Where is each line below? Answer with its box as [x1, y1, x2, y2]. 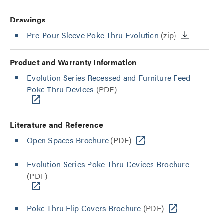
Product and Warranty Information [10, 56, 136, 68]
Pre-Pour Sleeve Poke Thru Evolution [27, 29, 159, 41]
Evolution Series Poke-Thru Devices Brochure [27, 158, 189, 170]
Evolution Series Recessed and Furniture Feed [27, 72, 191, 84]
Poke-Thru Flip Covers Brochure [27, 202, 141, 214]
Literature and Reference [10, 119, 103, 131]
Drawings [10, 14, 45, 25]
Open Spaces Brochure [27, 134, 109, 146]
